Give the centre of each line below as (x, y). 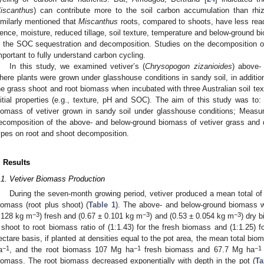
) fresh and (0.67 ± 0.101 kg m (91, 216)
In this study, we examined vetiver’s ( (77, 66)
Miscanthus (98, 21)
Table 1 (102, 205)
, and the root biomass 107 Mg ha (72, 250)
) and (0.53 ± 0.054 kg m (192, 216)
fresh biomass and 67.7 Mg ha (198, 250)
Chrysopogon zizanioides (189, 66)
